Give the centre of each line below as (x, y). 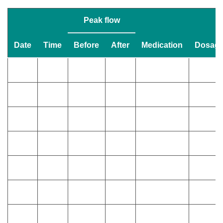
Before (86, 45)
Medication (162, 45)
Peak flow (102, 20)
